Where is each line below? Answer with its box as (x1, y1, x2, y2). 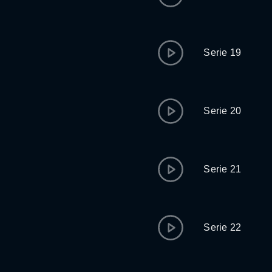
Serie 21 (203, 164, 242, 174)
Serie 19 (203, 47, 242, 58)
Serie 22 (203, 222, 242, 233)
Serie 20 (203, 106, 242, 116)
